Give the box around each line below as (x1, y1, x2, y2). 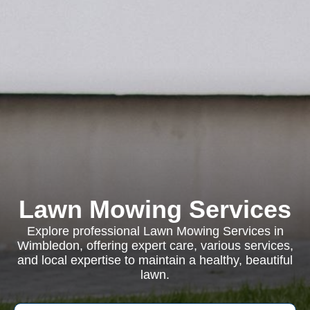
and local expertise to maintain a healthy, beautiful (17, 253, 293, 267)
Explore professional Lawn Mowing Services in (26, 224, 284, 238)
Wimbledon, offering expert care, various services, (17, 239, 293, 253)
